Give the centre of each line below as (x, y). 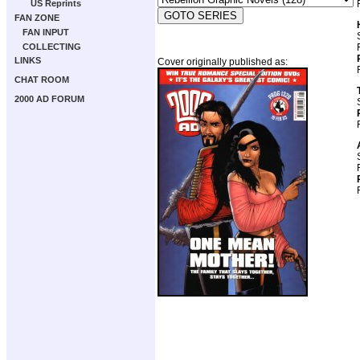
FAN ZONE (37, 18)
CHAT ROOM (42, 80)
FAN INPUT (46, 32)
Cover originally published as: (223, 62)
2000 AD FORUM (49, 99)
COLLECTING (52, 47)
